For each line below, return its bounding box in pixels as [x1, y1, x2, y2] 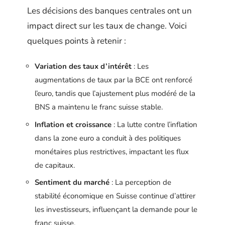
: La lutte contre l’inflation [111, 119, 197, 130]
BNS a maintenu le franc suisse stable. [35, 102, 163, 112]
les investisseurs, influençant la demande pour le [35, 204, 197, 214]
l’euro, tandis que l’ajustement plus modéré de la [35, 88, 195, 98]
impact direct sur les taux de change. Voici [27, 20, 187, 32]
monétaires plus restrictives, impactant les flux [35, 146, 189, 157]
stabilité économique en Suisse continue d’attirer [35, 191, 195, 201]
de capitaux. [35, 160, 75, 170]
